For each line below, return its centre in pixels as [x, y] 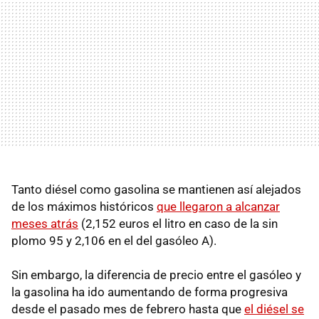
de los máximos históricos [84, 206]
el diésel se [274, 309]
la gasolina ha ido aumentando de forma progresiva [150, 292]
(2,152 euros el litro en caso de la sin [178, 223]
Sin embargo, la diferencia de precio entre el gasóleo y [156, 274]
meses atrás [45, 223]
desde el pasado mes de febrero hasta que [128, 309]
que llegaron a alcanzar [218, 206]
